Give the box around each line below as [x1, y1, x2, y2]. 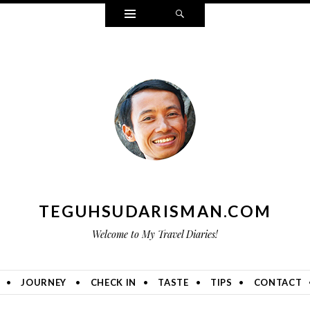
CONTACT [253, 277, 302, 288]
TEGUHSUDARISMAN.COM [38, 201, 272, 221]
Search [185, 3, 228, 24]
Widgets [135, 3, 188, 24]
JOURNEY [21, 277, 66, 288]
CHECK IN [90, 277, 136, 288]
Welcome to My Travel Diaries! [92, 228, 218, 241]
